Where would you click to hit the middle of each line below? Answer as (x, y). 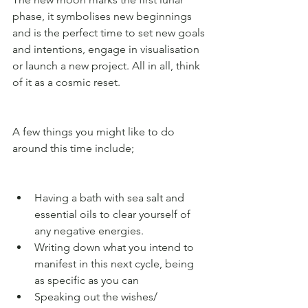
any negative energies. (90, 230)
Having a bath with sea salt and (111, 197)
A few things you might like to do (95, 131)
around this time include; (73, 148)
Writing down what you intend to (115, 247)
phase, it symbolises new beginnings (103, 16)
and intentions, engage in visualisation (107, 49)
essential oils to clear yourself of (114, 214)
